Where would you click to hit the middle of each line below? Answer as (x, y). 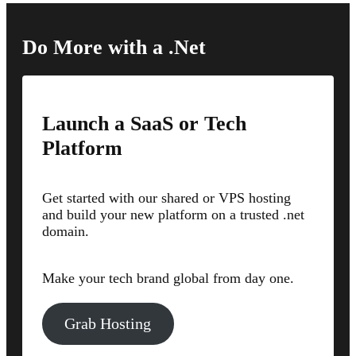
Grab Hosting (108, 323)
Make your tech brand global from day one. (168, 278)
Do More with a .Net (114, 46)
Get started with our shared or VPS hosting (166, 198)
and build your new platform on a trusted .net (173, 215)
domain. (66, 232)
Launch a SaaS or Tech (144, 123)
